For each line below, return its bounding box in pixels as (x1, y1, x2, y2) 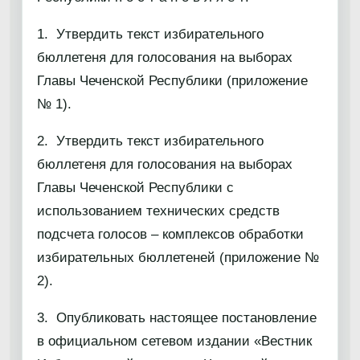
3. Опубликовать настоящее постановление (37, 310, 317, 325)
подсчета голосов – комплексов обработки (37, 227, 304, 242)
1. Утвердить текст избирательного (37, 27, 264, 42)
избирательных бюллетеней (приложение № (37, 250, 319, 265)
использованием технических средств (37, 203, 280, 219)
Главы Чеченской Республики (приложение (37, 73, 308, 88)
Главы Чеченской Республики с (37, 180, 234, 195)
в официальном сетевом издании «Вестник (37, 333, 312, 349)
